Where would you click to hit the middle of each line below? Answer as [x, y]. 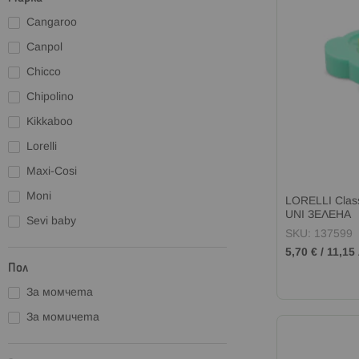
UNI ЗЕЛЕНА [318, 216]
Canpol [44, 47]
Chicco [44, 72]
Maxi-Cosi [52, 171]
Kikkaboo [50, 122]
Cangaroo [52, 22]
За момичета [63, 317]
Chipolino [50, 97]
